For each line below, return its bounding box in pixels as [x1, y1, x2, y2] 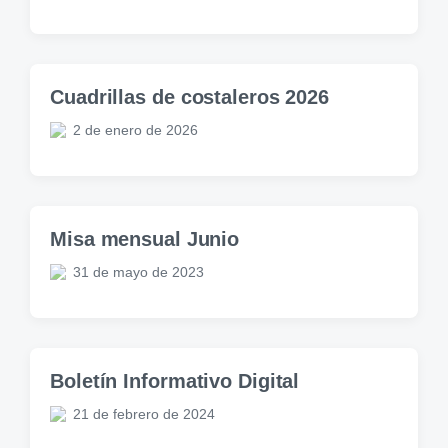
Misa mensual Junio [50, 227, 240, 250]
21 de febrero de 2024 [73, 405, 215, 422]
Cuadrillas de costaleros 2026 [50, 85, 330, 108]
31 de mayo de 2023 [73, 263, 204, 280]
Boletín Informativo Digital [50, 369, 300, 392]
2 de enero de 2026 [73, 121, 198, 138]
